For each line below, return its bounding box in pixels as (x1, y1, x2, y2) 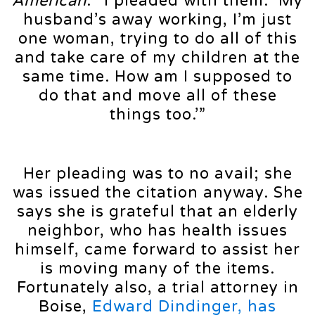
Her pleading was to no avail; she (22, 164, 292, 183)
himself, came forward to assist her (15, 240, 300, 259)
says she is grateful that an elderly (17, 202, 298, 221)
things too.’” (109, 105, 206, 124)
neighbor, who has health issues (27, 221, 288, 240)
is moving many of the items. (40, 259, 275, 278)
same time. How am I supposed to (22, 67, 292, 86)
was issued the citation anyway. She (12, 183, 303, 202)
